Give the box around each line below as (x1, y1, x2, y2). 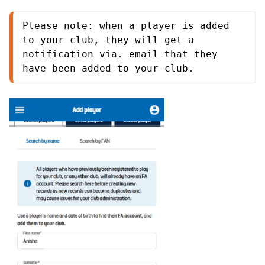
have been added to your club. (22, 62, 194, 74)
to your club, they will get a (22, 34, 194, 46)
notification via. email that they (22, 48, 218, 60)
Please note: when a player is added (22, 20, 230, 31)
